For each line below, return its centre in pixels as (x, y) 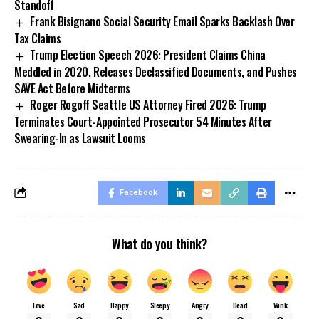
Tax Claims (38, 39)
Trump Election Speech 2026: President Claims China (148, 55)
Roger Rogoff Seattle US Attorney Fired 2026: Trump (148, 105)
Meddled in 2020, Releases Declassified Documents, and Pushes (156, 72)
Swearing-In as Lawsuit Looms (80, 138)
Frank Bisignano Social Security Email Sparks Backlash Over (162, 22)
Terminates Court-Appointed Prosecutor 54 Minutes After (143, 121)
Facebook (138, 192)
